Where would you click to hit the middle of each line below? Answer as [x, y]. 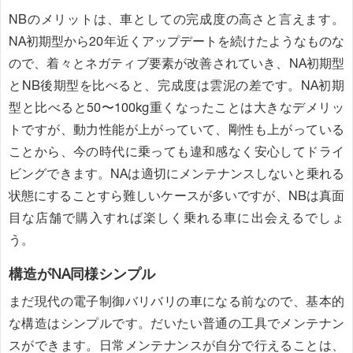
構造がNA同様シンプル [82, 274]
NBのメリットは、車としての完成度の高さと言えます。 [176, 20]
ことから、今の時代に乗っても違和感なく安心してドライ [176, 152]
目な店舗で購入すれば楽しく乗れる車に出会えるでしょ [176, 218]
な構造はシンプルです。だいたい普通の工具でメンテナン [176, 323]
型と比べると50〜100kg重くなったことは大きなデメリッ [176, 108]
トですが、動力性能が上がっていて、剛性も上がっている [176, 130]
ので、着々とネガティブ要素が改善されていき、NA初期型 [176, 64]
